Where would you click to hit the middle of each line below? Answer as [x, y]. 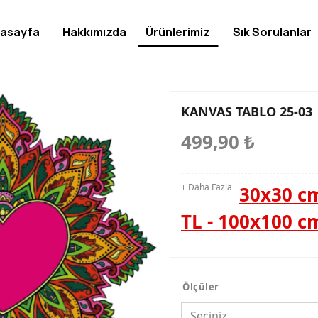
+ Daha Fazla [207, 187]
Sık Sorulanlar [273, 32]
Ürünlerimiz [178, 32]
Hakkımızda [95, 32]
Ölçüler [201, 287]
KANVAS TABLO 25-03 [247, 111]
